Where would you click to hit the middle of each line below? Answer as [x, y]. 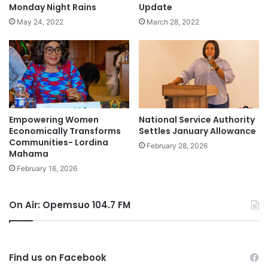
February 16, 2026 [47, 168]
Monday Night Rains [53, 7]
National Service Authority [197, 119]
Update [156, 7]
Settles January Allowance [197, 131]
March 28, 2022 [173, 22]
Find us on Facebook [58, 257]
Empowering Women [54, 119]
